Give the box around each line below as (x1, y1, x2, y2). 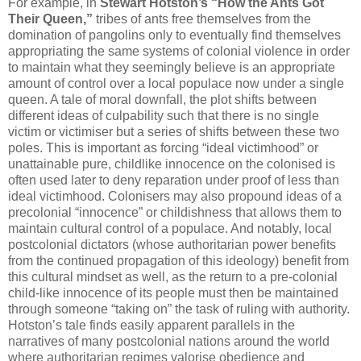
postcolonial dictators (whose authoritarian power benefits (8, 238, 336, 252)
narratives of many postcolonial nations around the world (8, 334, 330, 349)
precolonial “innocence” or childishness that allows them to (8, 205, 342, 220)
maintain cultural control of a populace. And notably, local (8, 222, 332, 236)
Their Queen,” (8, 12, 93, 27)
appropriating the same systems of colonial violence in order (8, 44, 350, 59)
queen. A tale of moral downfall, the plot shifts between (8, 93, 317, 107)
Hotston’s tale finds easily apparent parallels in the (8, 318, 295, 333)
